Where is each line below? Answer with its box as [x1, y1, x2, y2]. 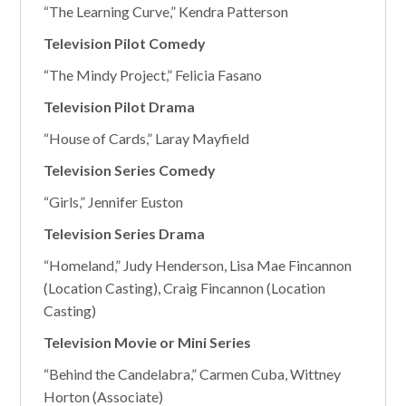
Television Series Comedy [43, 161, 217, 179]
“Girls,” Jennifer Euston [43, 193, 184, 210]
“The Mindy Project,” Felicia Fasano [43, 66, 263, 83]
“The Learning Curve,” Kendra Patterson [43, 3, 289, 20]
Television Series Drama [43, 225, 206, 242]
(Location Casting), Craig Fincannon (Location [43, 279, 326, 296]
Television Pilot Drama [43, 98, 196, 115]
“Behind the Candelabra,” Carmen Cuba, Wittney [43, 365, 342, 382]
